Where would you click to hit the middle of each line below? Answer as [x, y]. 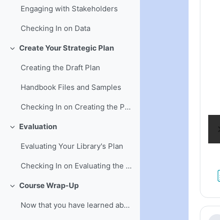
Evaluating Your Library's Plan [72, 146]
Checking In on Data [56, 28]
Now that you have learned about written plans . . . [127, 205]
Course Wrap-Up [49, 186]
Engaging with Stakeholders [69, 9]
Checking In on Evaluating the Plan [129, 166]
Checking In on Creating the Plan [128, 107]
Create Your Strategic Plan [66, 48]
